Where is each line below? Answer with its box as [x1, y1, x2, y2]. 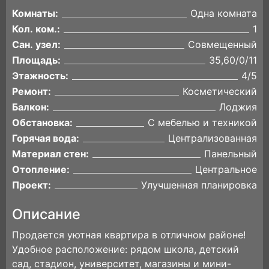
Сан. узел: [12, 38, 61, 50]
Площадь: [12, 54, 61, 66]
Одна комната [190, 7, 257, 19]
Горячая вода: [12, 132, 79, 144]
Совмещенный [188, 38, 257, 50]
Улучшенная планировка [141, 179, 257, 191]
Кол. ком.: [12, 23, 60, 35]
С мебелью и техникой [148, 116, 257, 128]
